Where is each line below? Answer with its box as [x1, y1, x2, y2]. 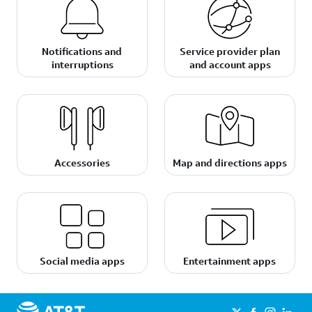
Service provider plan [179, 45, 280, 58]
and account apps [189, 58, 271, 71]
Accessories [54, 156, 110, 169]
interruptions [51, 58, 114, 71]
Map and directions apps [172, 156, 287, 169]
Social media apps [39, 254, 125, 267]
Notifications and [42, 45, 123, 58]
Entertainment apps [183, 254, 276, 267]
